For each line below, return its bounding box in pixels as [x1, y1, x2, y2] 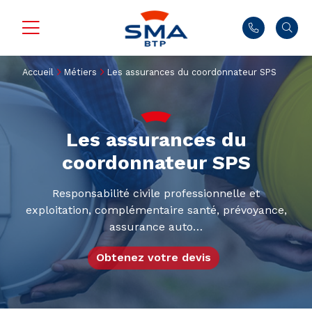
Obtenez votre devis [95, 251, 211, 265]
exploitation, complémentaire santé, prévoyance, [25, 203, 287, 217]
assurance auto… [109, 220, 203, 233]
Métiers [64, 67, 97, 77]
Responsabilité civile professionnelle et [52, 187, 260, 200]
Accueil [22, 67, 54, 77]
